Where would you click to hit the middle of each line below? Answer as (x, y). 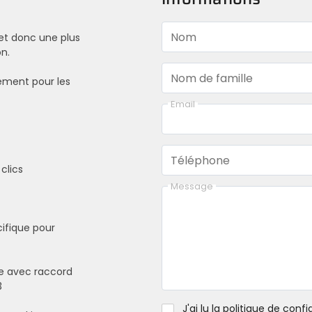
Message (192, 186)
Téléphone (200, 160)
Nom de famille (212, 78)
